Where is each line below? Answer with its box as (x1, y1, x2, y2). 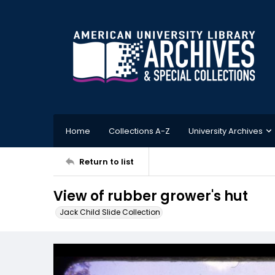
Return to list (79, 155, 134, 168)
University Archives (188, 125, 263, 137)
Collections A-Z (109, 125, 170, 137)
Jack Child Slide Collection (60, 207, 160, 217)
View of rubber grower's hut (53, 187, 248, 206)
